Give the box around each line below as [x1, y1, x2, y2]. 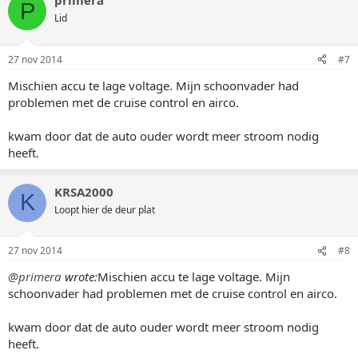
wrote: [62, 268, 97, 284]
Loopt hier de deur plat [54, 202, 155, 217]
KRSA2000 [54, 183, 113, 200]
